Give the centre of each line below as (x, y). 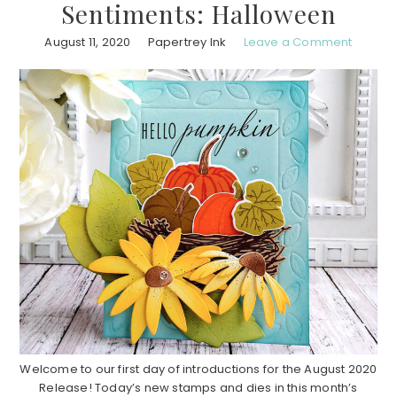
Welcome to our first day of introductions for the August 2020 (198, 369)
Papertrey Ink (187, 42)
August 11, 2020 (88, 42)
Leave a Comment (298, 42)
